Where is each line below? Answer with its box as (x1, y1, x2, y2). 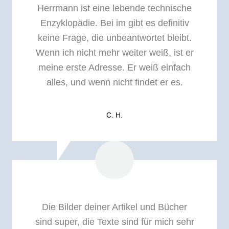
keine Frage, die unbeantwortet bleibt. (37, 33, 192, 43)
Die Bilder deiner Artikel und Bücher (42, 201, 187, 212)
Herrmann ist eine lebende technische (37, 3, 192, 14)
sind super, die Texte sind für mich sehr (35, 216, 194, 227)
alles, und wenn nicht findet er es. (46, 77, 183, 88)
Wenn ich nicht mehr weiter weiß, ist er (35, 48, 194, 58)
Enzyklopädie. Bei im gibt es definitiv (40, 18, 189, 29)
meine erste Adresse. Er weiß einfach (38, 62, 191, 73)
